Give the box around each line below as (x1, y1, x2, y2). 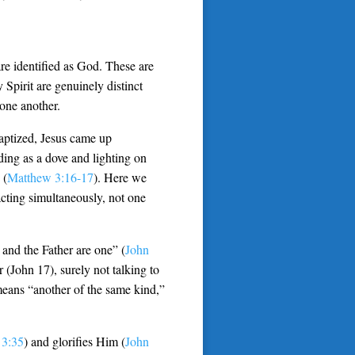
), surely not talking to (50, 261, 159, 277)
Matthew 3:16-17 (7, 169, 94, 185)
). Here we (94, 169, 147, 185)
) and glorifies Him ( (24, 333, 125, 349)
